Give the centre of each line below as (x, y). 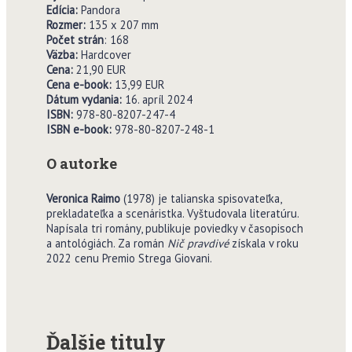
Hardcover (104, 54)
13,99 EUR (139, 84)
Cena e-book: (80, 84)
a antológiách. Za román (106, 244)
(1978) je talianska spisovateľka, (200, 199)
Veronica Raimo (83, 199)
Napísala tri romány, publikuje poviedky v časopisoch (174, 229)
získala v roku (263, 244)
